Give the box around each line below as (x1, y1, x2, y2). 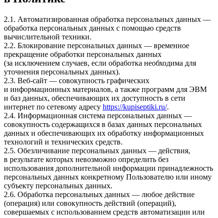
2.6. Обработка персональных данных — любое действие (4, 190, 195, 199)
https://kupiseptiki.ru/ (103, 102, 167, 111)
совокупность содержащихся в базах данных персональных (4, 120, 202, 128)
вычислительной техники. (4, 32, 91, 41)
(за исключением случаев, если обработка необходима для (4, 58, 196, 67)
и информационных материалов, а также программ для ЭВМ (4, 85, 207, 93)
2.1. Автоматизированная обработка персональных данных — (4, 15, 211, 23)
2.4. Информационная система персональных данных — (4, 111, 192, 120)
